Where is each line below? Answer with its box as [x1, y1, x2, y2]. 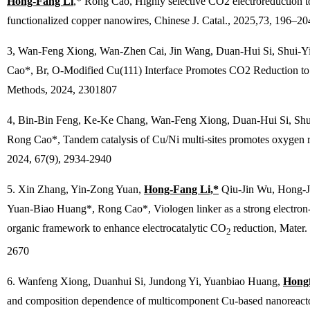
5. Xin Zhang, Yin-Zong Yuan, [7, 183, 144, 195]
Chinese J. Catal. [154, 15, 228, 26]
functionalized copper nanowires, [7, 15, 154, 26]
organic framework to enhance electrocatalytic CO [7, 222, 226, 234]
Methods [7, 84, 45, 95]
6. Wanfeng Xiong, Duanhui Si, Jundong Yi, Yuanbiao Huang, [7, 275, 283, 288]
